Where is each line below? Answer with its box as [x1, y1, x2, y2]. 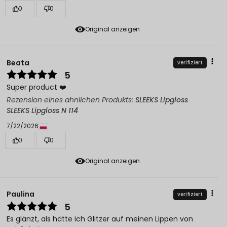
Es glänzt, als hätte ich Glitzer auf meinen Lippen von [7, 213, 193, 224]
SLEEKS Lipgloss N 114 [7, 105, 78, 116]
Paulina [7, 189, 34, 200]
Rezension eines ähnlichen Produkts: [7, 95, 135, 105]
